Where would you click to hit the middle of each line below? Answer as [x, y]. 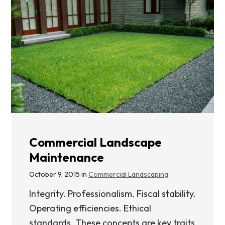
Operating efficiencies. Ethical [90, 208]
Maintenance [67, 157]
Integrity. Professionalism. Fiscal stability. [113, 194]
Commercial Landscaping [128, 174]
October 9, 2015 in [59, 174]
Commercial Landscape [95, 142]
